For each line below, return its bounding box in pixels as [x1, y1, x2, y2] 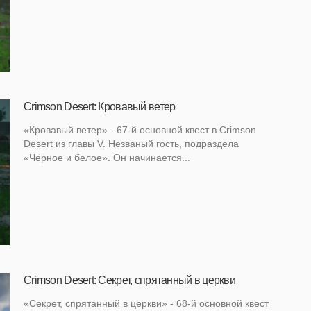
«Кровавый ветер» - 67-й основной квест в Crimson [24, 124, 256, 136]
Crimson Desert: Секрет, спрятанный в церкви [24, 274, 236, 287]
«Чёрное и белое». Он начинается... [24, 152, 190, 164]
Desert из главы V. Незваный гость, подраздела [24, 138, 239, 150]
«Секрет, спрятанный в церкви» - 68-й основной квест [24, 298, 269, 310]
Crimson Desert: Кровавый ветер [24, 101, 176, 113]
